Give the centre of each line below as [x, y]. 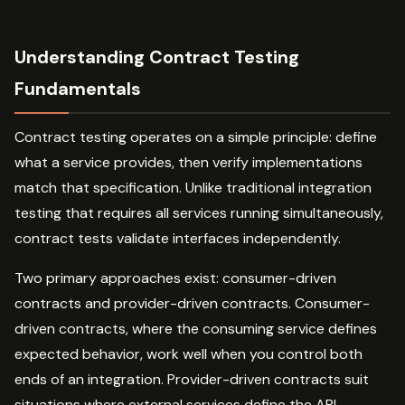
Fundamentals [78, 88]
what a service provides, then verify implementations [188, 162]
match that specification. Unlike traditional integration [193, 187]
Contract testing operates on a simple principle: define [196, 137]
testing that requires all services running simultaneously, [199, 212]
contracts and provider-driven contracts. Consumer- [192, 303]
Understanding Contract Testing [157, 57]
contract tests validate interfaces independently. [178, 238]
